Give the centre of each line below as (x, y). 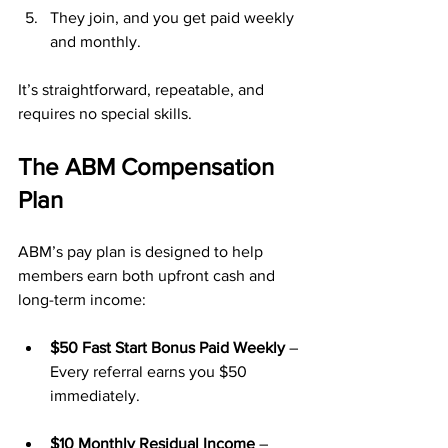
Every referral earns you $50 (150, 371)
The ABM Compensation (149, 166)
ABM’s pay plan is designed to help (142, 251)
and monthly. (95, 41)
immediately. (95, 395)
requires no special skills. (105, 113)
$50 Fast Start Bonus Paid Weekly (167, 347)
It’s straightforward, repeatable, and (143, 89)
